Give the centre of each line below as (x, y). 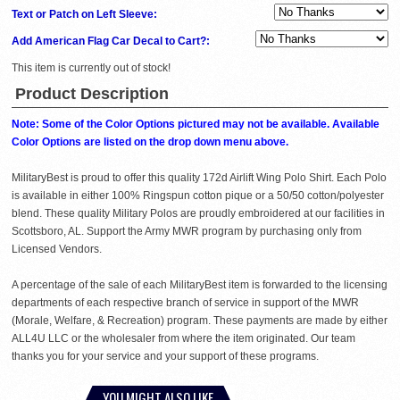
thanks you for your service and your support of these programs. (165, 356)
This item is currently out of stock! (91, 67)
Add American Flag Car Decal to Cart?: (112, 41)
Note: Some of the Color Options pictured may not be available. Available (196, 124)
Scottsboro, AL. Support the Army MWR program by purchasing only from (187, 231)
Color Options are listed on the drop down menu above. (150, 142)
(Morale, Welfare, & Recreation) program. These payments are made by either (200, 320)
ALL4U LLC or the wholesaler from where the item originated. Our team (183, 338)
